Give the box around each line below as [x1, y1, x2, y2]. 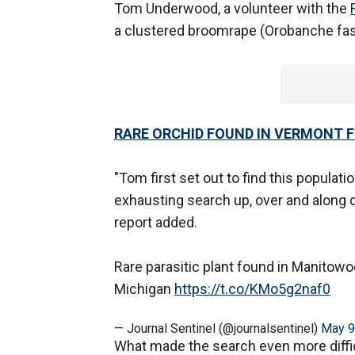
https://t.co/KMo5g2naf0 [174, 281, 330, 298]
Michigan [114, 281, 174, 298]
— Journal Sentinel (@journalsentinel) [114, 321, 321, 337]
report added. [114, 214, 197, 231]
